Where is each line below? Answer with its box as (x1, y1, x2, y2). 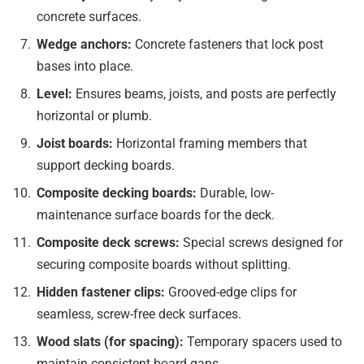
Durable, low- (200, 185, 274, 201)
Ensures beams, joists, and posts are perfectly (76, 86, 336, 102)
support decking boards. (37, 158, 175, 174)
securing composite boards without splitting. (37, 257, 291, 273)
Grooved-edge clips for (168, 284, 297, 301)
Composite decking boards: (37, 185, 200, 201)
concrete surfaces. (37, 9, 141, 25)
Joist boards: (37, 136, 116, 152)
